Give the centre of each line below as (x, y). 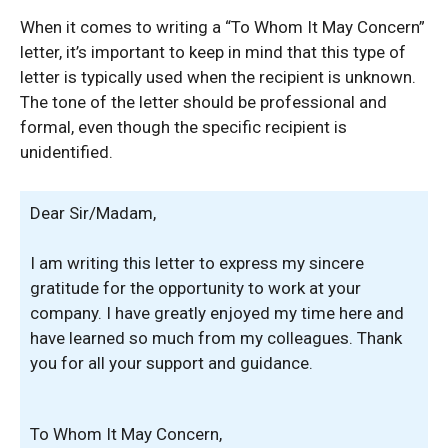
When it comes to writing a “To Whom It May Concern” (222, 27)
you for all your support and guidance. (171, 363)
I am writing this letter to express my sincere (197, 263)
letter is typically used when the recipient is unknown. (218, 77)
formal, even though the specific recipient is (183, 127)
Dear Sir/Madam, (93, 212)
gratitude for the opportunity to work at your (195, 288)
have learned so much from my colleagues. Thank (216, 338)
